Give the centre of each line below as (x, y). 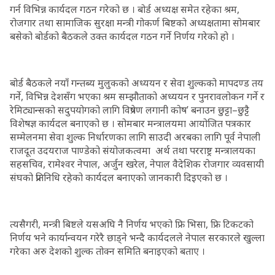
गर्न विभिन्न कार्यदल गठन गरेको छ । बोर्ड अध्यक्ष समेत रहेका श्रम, (125, 9)
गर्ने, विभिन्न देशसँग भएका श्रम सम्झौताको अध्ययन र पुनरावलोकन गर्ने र (137, 96)
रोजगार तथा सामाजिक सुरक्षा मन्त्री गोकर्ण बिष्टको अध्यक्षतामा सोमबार (135, 23)
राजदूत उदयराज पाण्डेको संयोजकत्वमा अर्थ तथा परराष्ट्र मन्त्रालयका (133, 150)
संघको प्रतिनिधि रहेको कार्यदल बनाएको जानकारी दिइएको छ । (119, 177)
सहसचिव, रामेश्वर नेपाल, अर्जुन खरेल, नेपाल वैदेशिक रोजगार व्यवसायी (137, 164)
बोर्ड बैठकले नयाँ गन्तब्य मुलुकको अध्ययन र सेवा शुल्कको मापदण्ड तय (137, 83)
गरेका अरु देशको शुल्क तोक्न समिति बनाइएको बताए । (107, 251)
